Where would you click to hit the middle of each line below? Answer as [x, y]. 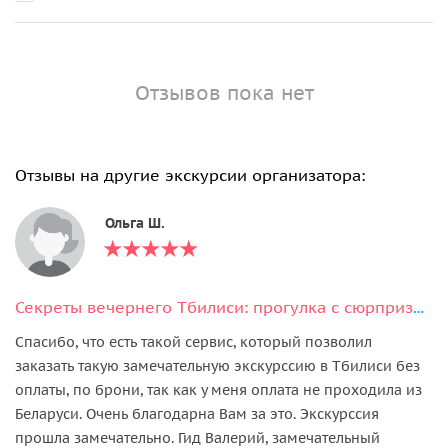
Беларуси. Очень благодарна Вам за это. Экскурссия [197, 413]
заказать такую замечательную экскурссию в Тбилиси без [217, 365]
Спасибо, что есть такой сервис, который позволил [193, 341]
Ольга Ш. [135, 222]
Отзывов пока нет [224, 92]
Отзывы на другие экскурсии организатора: [190, 174]
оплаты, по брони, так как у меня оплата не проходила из [218, 389]
